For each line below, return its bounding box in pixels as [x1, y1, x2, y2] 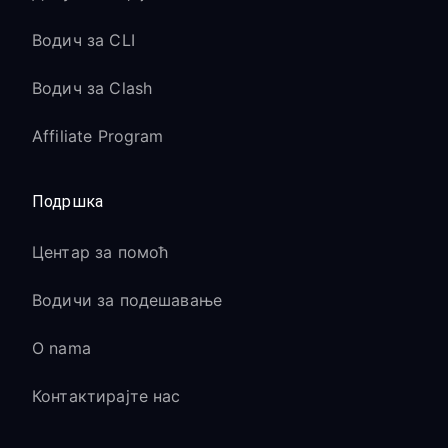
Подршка [32, 192, 104, 211]
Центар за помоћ [32, 242, 169, 262]
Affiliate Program [32, 126, 164, 146]
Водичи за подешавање [32, 290, 222, 310]
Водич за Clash [32, 78, 153, 98]
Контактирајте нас [32, 386, 181, 406]
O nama [32, 338, 91, 358]
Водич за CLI [32, 30, 135, 50]
